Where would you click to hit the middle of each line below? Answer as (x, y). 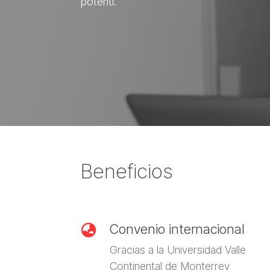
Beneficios (127, 171)
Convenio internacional (177, 229)
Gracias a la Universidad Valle (177, 250)
